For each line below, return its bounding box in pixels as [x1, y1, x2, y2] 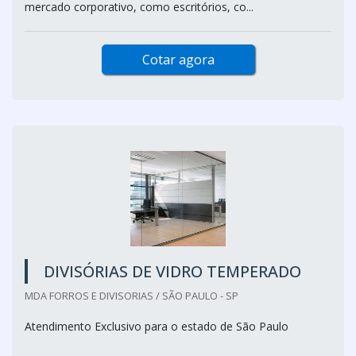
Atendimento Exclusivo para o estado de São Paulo [25, 319, 288, 334]
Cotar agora [141, 51, 215, 68]
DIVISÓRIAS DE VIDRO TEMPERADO [44, 261, 301, 282]
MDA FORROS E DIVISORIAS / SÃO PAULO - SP [25, 288, 238, 303]
